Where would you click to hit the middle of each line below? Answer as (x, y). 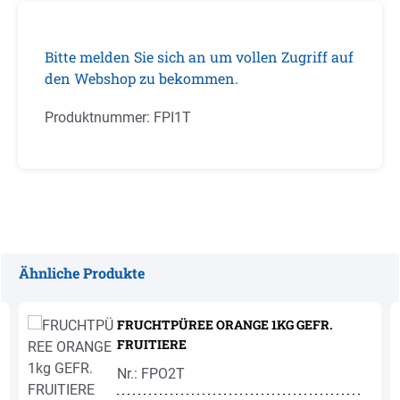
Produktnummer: (99, 117)
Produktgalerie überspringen (106, 293)
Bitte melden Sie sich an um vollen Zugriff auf (199, 57)
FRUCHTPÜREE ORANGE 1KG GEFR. (225, 325)
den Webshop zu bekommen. (142, 78)
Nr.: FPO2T (151, 374)
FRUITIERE (152, 344)
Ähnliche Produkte (82, 273)
